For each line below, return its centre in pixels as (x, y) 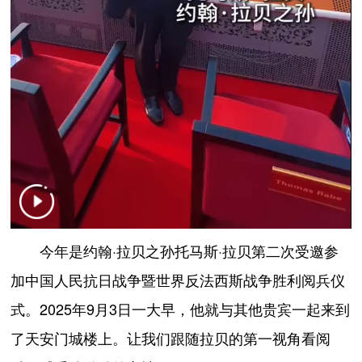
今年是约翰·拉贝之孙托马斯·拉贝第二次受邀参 (175, 252)
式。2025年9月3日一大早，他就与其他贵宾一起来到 (181, 310)
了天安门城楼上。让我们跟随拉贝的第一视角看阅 (171, 339)
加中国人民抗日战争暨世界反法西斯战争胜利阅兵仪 (178, 281)
